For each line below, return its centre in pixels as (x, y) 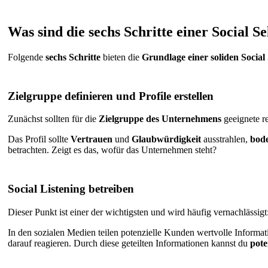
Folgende (27, 57)
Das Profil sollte (39, 139)
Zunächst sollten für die (53, 119)
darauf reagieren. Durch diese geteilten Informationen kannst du (129, 243)
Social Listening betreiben (71, 189)
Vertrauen (92, 139)
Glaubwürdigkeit (166, 139)
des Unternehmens (184, 119)
